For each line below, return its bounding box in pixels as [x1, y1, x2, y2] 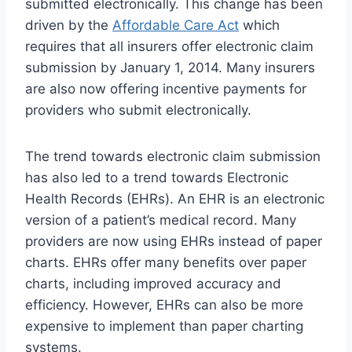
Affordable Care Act [112, 17, 239, 34]
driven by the [25, 17, 112, 34]
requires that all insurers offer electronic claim [25, 38, 313, 55]
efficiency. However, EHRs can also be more [25, 297, 303, 313]
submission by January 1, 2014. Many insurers [25, 60, 315, 76]
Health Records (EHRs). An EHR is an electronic [25, 191, 324, 207]
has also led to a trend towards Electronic [25, 170, 288, 186]
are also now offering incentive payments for [25, 81, 306, 97]
